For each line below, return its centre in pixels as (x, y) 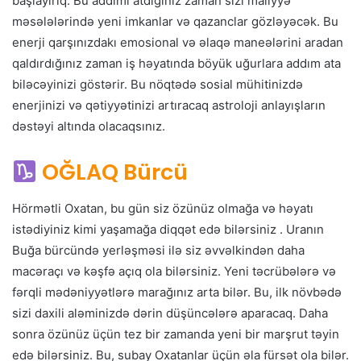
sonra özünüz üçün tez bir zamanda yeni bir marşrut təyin (176, 334)
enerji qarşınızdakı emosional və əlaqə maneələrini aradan (178, 43)
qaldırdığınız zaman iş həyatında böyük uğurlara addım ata (176, 64)
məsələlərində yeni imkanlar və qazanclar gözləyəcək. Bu (175, 22)
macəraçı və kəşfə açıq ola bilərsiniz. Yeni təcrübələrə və (174, 271)
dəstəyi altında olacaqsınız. (90, 127)
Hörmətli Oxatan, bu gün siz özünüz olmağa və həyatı (163, 208)
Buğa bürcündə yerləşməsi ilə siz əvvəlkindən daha (158, 250)
